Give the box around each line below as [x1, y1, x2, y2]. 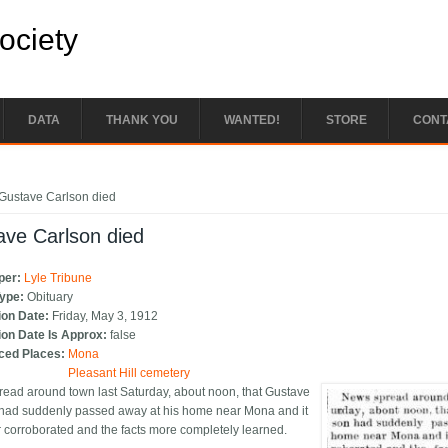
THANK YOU [106, 113, 178, 127]
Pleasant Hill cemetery [68, 366, 191, 381]
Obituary [27, 290, 74, 305]
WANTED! [224, 113, 280, 127]
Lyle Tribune [24, 271, 93, 286]
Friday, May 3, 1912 [52, 309, 159, 324]
